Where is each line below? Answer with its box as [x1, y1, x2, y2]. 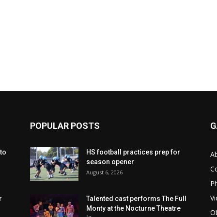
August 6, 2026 [86, 169, 123, 176]
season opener [86, 158, 134, 166]
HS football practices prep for [86, 148, 180, 156]
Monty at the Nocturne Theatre [86, 204, 181, 212]
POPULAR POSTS [30, 121, 100, 131]
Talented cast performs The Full [86, 195, 186, 202]
